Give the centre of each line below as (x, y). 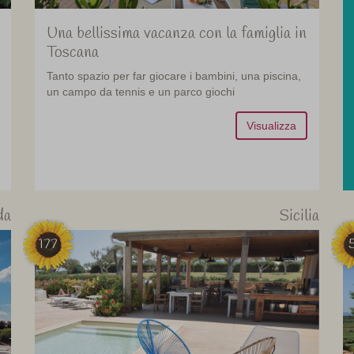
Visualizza (271, 126)
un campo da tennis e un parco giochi (140, 92)
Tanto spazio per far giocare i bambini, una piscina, (173, 76)
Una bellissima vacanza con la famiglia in (176, 34)
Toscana (72, 53)
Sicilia (299, 217)
